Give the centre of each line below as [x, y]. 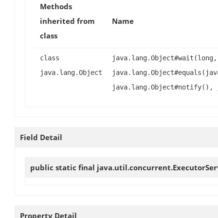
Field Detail [41, 137]
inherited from [67, 21]
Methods [56, 6]
